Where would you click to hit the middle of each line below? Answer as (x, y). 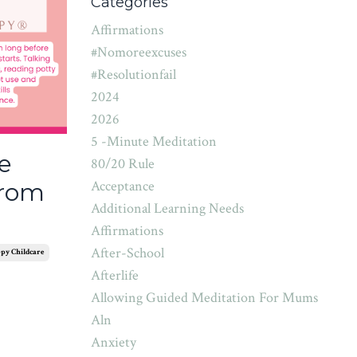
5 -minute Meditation (153, 141)
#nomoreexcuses (138, 52)
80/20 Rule (122, 164)
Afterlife (114, 275)
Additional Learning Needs (167, 208)
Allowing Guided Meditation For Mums (204, 298)
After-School (127, 253)
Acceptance (122, 186)
